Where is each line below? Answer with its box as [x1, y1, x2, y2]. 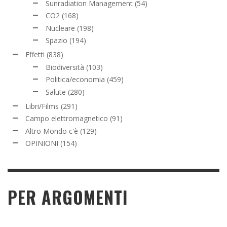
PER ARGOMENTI [8, 184, 128, 210]
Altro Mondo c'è [25, 126, 78, 136]
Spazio [46, 35, 67, 46]
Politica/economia [46, 74, 105, 85]
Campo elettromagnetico [25, 113, 108, 124]
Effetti [25, 50, 45, 60]
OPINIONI [25, 138, 58, 148]
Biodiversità [46, 62, 84, 72]
